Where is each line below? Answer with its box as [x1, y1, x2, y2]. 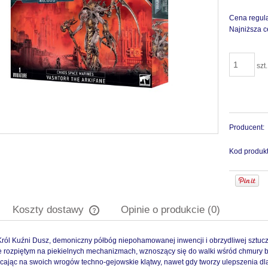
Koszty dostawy [13, 204, 87, 216]
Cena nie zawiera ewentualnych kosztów [99, 237, 239, 246]
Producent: [229, 123, 265, 132]
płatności [99, 248, 130, 258]
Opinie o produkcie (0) [121, 204, 220, 216]
